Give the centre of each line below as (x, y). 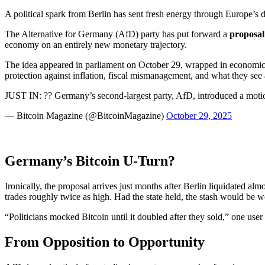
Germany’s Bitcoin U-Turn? (90, 161)
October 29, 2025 (199, 115)
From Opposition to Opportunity (105, 242)
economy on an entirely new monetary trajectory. (96, 44)
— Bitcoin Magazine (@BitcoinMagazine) (85, 115)
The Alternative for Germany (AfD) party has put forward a (117, 34)
